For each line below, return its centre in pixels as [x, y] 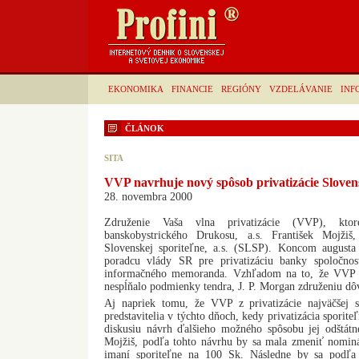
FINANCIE [192, 89]
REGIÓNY [241, 89]
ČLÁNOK [145, 128]
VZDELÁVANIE [301, 89]
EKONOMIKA [136, 89]
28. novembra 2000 [148, 197]
